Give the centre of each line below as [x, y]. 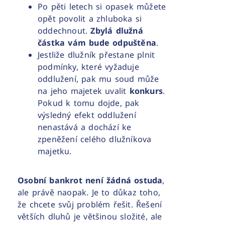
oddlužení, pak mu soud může [98, 79]
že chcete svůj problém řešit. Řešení [90, 205]
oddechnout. [64, 31]
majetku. [55, 151]
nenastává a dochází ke [85, 127]
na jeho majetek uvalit [84, 91]
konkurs [146, 91]
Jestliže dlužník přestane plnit [96, 55]
